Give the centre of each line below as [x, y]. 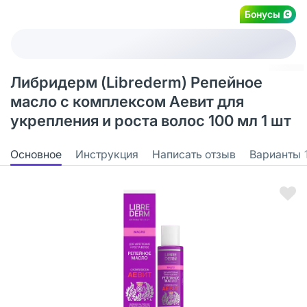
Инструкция [107, 154]
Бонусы [262, 14]
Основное [36, 154]
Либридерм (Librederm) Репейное [136, 82]
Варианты [275, 154]
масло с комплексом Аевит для [127, 101]
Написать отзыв [194, 154]
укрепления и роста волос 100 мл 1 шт [151, 121]
